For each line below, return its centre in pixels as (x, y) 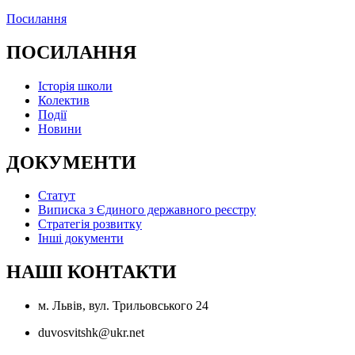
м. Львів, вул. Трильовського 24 (123, 306)
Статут (57, 196)
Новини (60, 128)
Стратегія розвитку (90, 224)
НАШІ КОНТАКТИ (92, 272)
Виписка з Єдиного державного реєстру (147, 210)
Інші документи (81, 239)
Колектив (64, 100)
